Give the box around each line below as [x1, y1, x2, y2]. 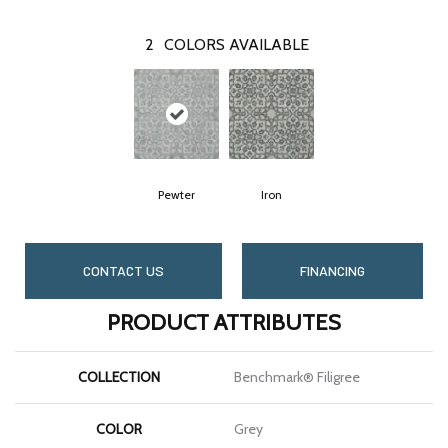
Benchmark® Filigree [234, 367, 360, 386]
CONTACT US [83, 261, 164, 279]
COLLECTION [77, 367, 160, 386]
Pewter [158, 186, 195, 202]
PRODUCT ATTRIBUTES [107, 308, 341, 336]
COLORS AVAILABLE [163, 34, 309, 54]
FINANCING [300, 261, 365, 279]
